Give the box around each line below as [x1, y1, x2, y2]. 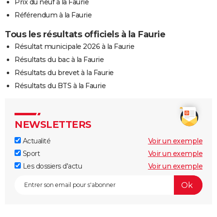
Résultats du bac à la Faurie [15, 55, 104, 64]
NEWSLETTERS [15, 119, 92, 131]
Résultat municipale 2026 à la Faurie [15, 42, 134, 51]
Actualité [21, 137, 50, 146]
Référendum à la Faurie [15, 11, 92, 20]
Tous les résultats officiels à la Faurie [5, 29, 165, 40]
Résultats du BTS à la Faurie [15, 81, 106, 91]
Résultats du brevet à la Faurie [15, 68, 114, 77]
